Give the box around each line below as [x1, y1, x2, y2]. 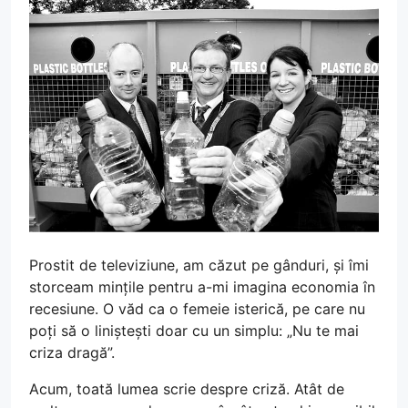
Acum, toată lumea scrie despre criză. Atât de [29, 380, 344, 399]
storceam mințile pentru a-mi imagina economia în [29, 278, 375, 297]
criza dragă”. [29, 343, 115, 362]
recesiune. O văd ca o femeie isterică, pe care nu [29, 300, 365, 319]
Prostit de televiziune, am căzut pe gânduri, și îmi [29, 256, 369, 275]
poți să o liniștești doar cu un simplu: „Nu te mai [29, 321, 359, 341]
